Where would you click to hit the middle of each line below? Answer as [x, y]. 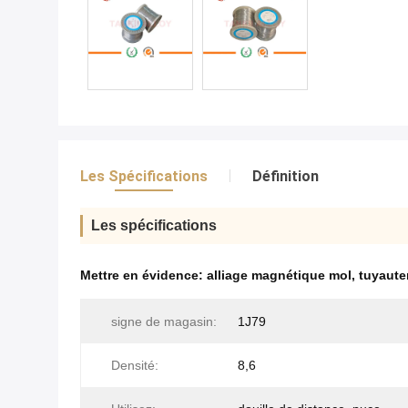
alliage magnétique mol [279, 275]
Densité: [135, 365]
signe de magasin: [164, 321]
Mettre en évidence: [143, 275]
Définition [286, 176]
